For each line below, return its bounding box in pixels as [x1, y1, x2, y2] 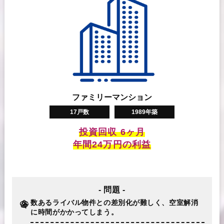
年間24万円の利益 [73, 139, 151, 150]
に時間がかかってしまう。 [30, 207, 118, 216]
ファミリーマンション [71, 93, 152, 102]
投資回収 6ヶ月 [79, 127, 145, 137]
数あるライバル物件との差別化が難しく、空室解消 [30, 198, 198, 206]
